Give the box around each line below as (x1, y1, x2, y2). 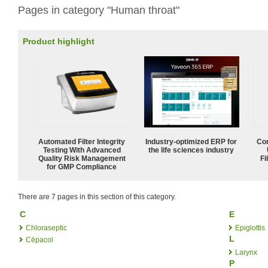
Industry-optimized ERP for (145, 137, 237, 146)
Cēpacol (26, 235, 53, 244)
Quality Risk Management (38, 154, 126, 163)
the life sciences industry (148, 145, 234, 154)
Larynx (235, 248, 257, 257)
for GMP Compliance (47, 162, 117, 171)
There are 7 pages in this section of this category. (18, 192, 176, 201)
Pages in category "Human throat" (18, 4, 179, 16)
